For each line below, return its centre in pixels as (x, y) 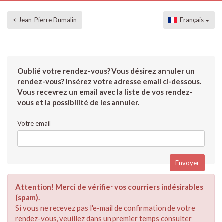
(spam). (28, 197)
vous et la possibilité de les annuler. (78, 102)
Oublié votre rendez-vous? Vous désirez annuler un (106, 71)
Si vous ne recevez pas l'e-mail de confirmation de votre (105, 208)
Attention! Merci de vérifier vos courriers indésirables (109, 187)
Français (191, 20)
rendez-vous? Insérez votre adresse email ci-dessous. (109, 81)
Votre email (34, 123)
